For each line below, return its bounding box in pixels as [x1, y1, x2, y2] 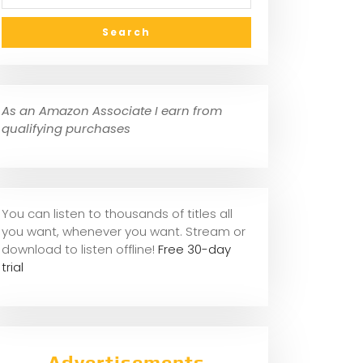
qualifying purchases [2, 120, 130, 138]
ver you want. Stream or [103, 223, 246, 241]
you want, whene [2, 223, 103, 241]
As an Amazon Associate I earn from [2, 102, 222, 120]
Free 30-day [158, 241, 231, 258]
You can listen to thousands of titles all [2, 205, 233, 223]
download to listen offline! [2, 241, 158, 258]
